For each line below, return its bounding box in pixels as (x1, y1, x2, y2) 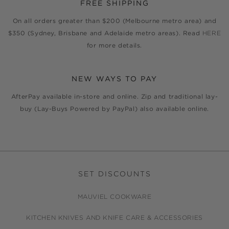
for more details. (86, 41, 143, 50)
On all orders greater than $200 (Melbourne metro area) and (12, 17, 217, 25)
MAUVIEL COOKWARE (77, 193, 152, 201)
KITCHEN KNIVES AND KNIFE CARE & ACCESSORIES (26, 214, 203, 222)
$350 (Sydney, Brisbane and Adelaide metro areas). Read (8, 29, 202, 37)
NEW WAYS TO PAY (72, 74, 157, 84)
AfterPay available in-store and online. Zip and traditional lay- (11, 93, 218, 101)
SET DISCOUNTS (78, 169, 151, 179)
